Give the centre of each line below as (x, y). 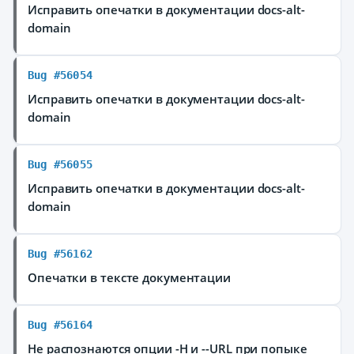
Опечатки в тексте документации (129, 277)
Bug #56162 (60, 254)
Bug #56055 (60, 164)
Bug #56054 (60, 75)
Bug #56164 (60, 325)
